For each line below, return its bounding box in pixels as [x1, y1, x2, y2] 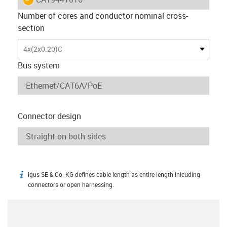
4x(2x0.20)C [23, 44, 62, 54]
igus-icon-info [17, 170, 66, 182]
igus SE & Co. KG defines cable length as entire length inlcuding [28, 170, 200, 178]
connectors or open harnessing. [28, 180, 114, 188]
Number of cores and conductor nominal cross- [18, 10, 188, 21]
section [18, 22, 45, 33]
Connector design [18, 110, 81, 122]
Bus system [18, 59, 60, 71]
